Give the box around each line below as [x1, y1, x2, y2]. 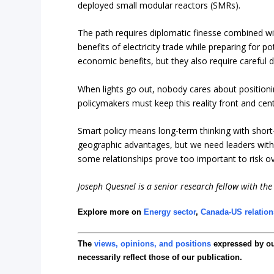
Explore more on [78, 207, 144, 217]
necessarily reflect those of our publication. [78, 253, 243, 262]
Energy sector [144, 207, 196, 217]
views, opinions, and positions [94, 239, 212, 249]
